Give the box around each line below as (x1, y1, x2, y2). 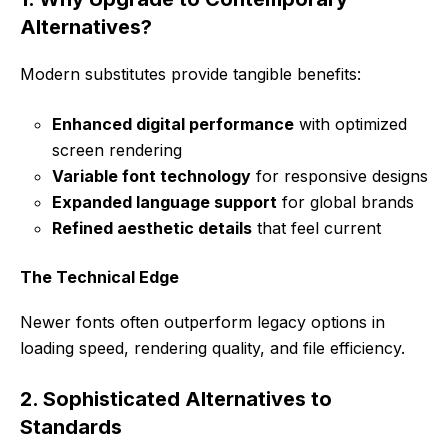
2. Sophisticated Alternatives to (20, 386, 332, 411)
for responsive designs (251, 165, 428, 186)
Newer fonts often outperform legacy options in (20, 311, 385, 332)
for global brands (277, 191, 414, 212)
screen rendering (52, 139, 182, 160)
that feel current (252, 217, 381, 238)
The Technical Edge (20, 266, 179, 287)
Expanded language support (52, 191, 277, 212)
